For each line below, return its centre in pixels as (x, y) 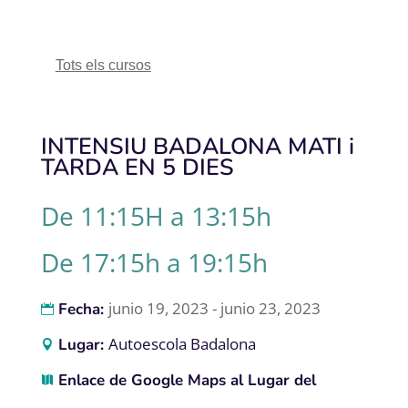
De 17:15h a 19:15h (154, 262)
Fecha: (83, 309)
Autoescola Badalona (182, 343)
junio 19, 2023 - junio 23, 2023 (214, 308)
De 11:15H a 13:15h (156, 215)
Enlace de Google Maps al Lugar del (187, 380)
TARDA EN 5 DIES (137, 167)
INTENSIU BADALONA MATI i (197, 146)
